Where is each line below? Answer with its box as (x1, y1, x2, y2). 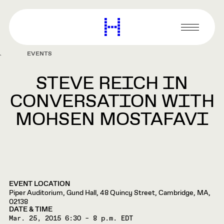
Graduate (119, 25, 159, 37)
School (119, 35, 147, 47)
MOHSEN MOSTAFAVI (15, 108, 208, 132)
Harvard (119, 16, 153, 28)
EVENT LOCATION (9, 179, 70, 188)
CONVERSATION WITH (9, 90, 214, 114)
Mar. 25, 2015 (9, 215, 65, 222)
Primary (180, 26, 213, 38)
